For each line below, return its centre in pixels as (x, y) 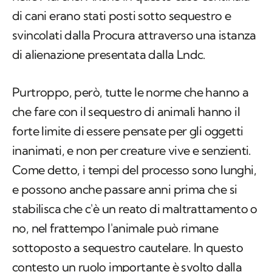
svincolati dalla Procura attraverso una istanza (134, 35)
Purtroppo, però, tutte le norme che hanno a (131, 92)
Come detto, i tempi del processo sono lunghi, (134, 170)
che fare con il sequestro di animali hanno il (126, 112)
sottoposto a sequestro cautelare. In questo (128, 248)
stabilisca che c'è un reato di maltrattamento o (135, 209)
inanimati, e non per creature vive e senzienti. (132, 151)
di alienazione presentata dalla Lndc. (109, 55)
